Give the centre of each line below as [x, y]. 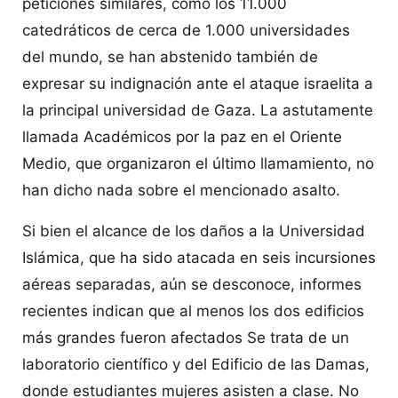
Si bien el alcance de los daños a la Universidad [194, 231]
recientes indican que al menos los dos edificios [193, 310]
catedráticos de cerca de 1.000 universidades [186, 30]
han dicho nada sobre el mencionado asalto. [181, 190]
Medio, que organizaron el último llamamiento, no [198, 163]
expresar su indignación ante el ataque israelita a [198, 83]
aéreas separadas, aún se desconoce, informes [192, 284]
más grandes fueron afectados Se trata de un [186, 337]
